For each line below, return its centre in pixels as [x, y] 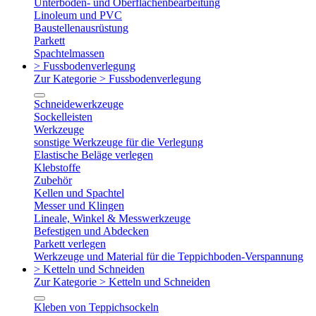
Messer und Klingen [79, 205]
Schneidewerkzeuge [79, 104]
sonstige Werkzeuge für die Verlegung [119, 142]
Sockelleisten [63, 116]
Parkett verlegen [70, 243]
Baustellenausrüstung [81, 28]
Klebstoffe [57, 167]
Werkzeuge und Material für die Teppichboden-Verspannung [169, 256]
